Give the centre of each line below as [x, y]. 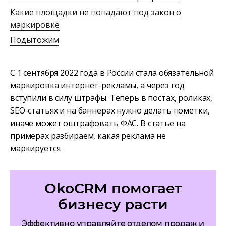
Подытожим [35, 40]
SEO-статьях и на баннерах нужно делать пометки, [110, 111]
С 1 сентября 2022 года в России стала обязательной [112, 73]
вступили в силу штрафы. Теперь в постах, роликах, [111, 98]
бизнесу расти [113, 205]
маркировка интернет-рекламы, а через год [97, 86]
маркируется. [36, 149]
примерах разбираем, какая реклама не [88, 136]
